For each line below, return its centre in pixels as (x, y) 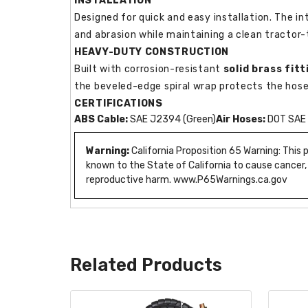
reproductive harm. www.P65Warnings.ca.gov (187, 179)
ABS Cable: (101, 119)
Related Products (146, 264)
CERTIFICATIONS (119, 103)
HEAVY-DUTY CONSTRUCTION (152, 52)
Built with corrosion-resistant (149, 69)
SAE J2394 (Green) (172, 119)
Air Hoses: (241, 119)
